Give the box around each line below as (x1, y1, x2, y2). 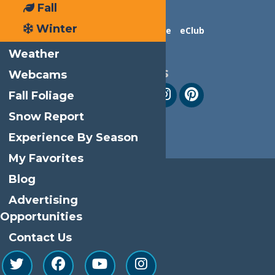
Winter (33, 21, 78, 36)
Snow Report (8, 109, 84, 123)
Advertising (8, 193, 78, 207)
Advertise (128, 24, 171, 36)
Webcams (8, 68, 67, 82)
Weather (8, 47, 60, 61)
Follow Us (106, 64, 169, 82)
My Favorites (8, 151, 83, 165)
